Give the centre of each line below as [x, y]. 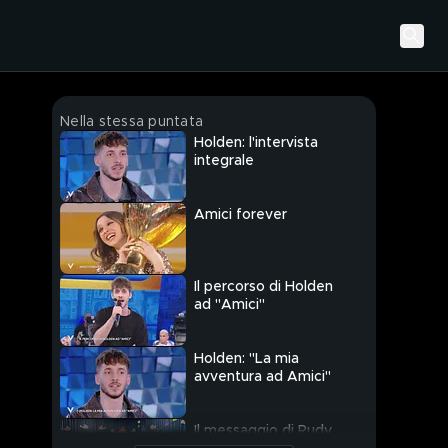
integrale [224, 161]
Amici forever [240, 215]
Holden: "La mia [246, 359]
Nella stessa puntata [131, 122]
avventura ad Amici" [262, 377]
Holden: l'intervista [256, 143]
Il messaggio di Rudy [263, 431]
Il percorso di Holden [263, 287]
